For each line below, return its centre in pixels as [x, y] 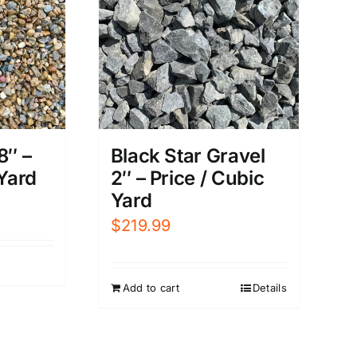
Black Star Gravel [188, 155]
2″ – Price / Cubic [187, 178]
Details [269, 287]
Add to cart [151, 287]
